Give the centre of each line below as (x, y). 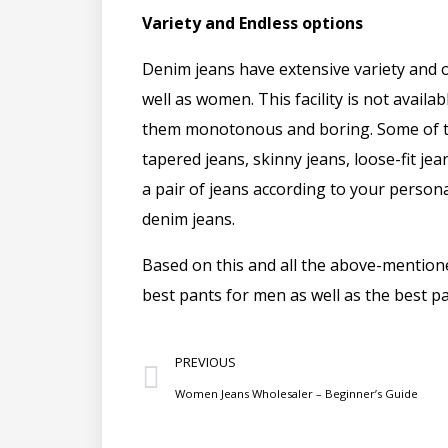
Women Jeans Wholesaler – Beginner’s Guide (296, 393)
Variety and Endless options (252, 22)
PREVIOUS (205, 361)
